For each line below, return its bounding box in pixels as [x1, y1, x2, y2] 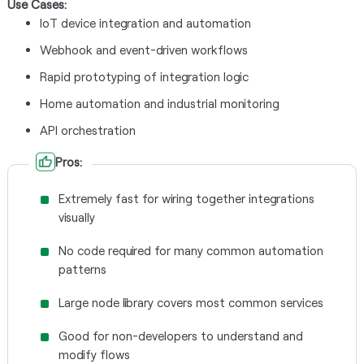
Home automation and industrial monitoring [39, 96, 279, 110]
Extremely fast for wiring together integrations [58, 191, 314, 206]
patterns [58, 262, 106, 276]
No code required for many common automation [58, 243, 323, 258]
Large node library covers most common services [58, 295, 323, 310]
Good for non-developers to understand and [58, 328, 303, 343]
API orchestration [39, 123, 136, 137]
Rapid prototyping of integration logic [39, 69, 249, 84]
